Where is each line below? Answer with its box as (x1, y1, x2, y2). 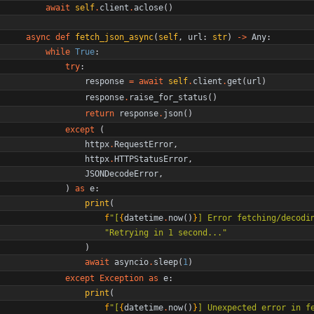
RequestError (114, 139, 173, 149)
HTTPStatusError (114, 153, 188, 164)
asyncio (114, 257, 149, 267)
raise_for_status (129, 92, 207, 102)
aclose (134, 2, 163, 13)
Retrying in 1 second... (109, 227, 222, 238)
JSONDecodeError (85, 168, 158, 179)
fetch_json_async (75, 32, 153, 42)
